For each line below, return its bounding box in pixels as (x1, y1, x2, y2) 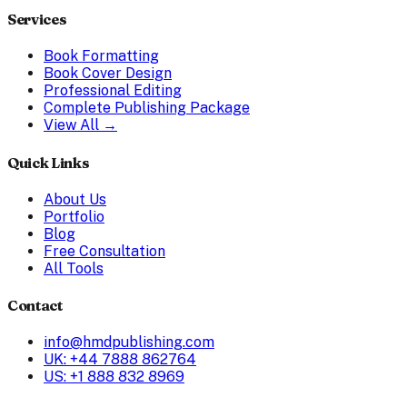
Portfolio (44, 207, 104, 225)
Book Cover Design (44, 65, 172, 83)
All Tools (44, 259, 104, 277)
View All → (44, 116, 117, 134)
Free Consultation (44, 242, 165, 260)
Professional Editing (44, 82, 182, 100)
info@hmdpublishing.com (44, 333, 214, 352)
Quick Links (7, 153, 90, 172)
